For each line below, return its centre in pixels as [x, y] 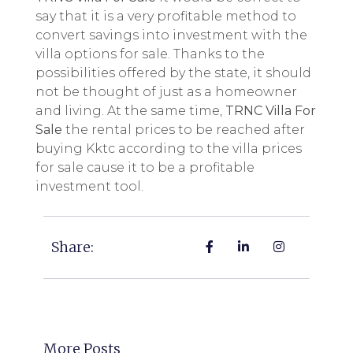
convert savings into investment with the [171, 35]
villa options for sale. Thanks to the [150, 54]
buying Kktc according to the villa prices [169, 149]
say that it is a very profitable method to [166, 17]
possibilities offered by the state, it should [173, 73]
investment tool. [89, 187]
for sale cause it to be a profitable [145, 168]
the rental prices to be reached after [184, 130]
